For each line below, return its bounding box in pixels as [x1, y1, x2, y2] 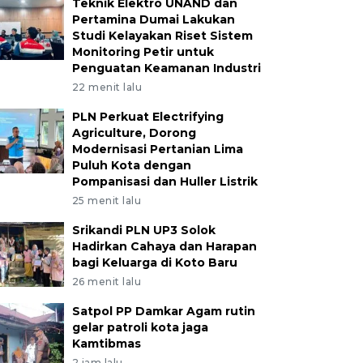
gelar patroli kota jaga [71, 320, 208, 335]
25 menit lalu [71, 194, 142, 207]
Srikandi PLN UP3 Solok [71, 223, 216, 237]
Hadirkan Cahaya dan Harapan [71, 239, 257, 254]
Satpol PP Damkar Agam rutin [71, 304, 255, 318]
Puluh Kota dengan [71, 158, 191, 173]
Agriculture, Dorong [71, 126, 196, 140]
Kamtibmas [71, 336, 141, 351]
